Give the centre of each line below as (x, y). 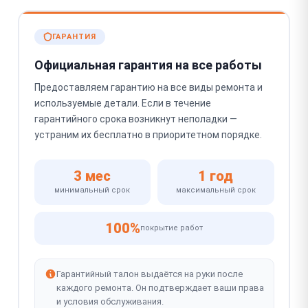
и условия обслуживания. (110, 301)
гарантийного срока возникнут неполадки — (135, 119)
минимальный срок (92, 190)
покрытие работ (172, 228)
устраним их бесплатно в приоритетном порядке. (148, 135)
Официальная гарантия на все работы (148, 65)
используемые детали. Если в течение (122, 103)
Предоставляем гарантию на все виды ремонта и (148, 87)
